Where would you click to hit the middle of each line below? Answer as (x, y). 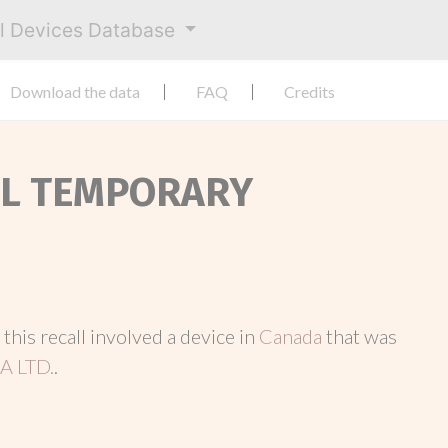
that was (361, 336)
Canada (292, 336)
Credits (309, 91)
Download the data (75, 91)
